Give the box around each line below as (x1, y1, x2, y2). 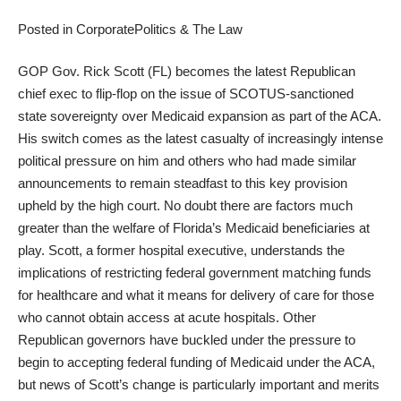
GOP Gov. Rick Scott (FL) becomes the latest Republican (18, 64, 355, 79)
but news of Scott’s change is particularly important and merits (18, 377, 380, 392)
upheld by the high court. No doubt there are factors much (18, 198, 353, 213)
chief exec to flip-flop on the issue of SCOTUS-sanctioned (18, 86, 354, 101)
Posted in (18, 21, 76, 37)
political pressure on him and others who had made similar (18, 153, 356, 168)
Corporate (76, 21, 134, 37)
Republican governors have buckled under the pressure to (18, 332, 355, 347)
